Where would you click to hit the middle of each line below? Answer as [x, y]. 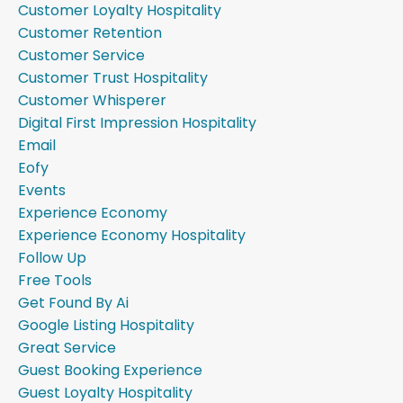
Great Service [67, 347]
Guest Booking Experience [110, 370]
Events [42, 190]
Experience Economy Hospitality [132, 235]
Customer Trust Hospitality [113, 77]
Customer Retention [90, 32]
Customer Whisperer [92, 100]
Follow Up [52, 257]
